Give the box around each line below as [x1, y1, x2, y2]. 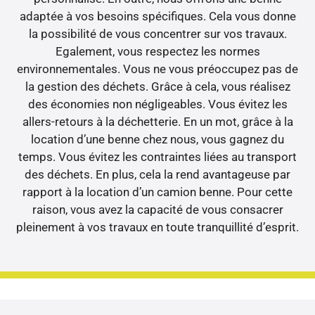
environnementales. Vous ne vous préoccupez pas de [17, 61, 298, 76]
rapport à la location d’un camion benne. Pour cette [22, 184, 292, 199]
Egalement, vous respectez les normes [55, 44, 260, 58]
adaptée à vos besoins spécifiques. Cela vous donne [19, 8, 296, 23]
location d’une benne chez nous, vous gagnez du [31, 131, 284, 146]
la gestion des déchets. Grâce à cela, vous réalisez [25, 79, 290, 94]
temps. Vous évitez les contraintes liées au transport [18, 149, 297, 164]
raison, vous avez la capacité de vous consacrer [32, 202, 283, 217]
